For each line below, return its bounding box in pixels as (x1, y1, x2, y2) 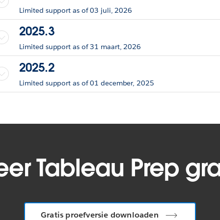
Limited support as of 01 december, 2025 (19, 78, 154, 87)
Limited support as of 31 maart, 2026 (19, 42, 141, 51)
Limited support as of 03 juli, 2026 (19, 5, 133, 15)
